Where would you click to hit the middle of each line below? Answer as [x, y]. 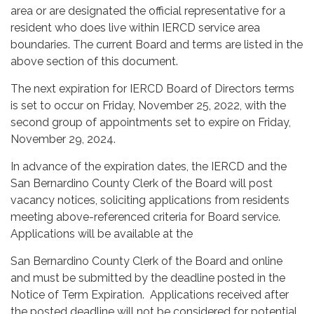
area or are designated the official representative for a [148, 11]
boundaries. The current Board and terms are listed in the [157, 44]
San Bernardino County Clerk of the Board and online [146, 261]
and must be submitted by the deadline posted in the [148, 278]
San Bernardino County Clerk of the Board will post [142, 183]
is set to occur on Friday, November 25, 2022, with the [148, 105]
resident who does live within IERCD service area [135, 27]
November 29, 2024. [63, 139]
